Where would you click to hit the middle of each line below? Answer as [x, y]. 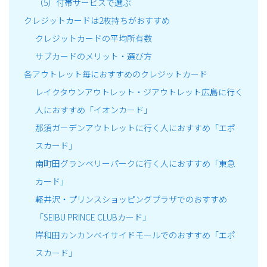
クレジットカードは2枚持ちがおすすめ [97, 21]
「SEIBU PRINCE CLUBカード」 [93, 217]
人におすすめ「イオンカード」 [93, 110]
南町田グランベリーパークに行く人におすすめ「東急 [135, 164]
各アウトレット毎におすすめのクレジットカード [116, 74]
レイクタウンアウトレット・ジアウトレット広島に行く [139, 92]
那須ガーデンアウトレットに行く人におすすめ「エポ [135, 128]
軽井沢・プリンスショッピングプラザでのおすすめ [131, 199]
